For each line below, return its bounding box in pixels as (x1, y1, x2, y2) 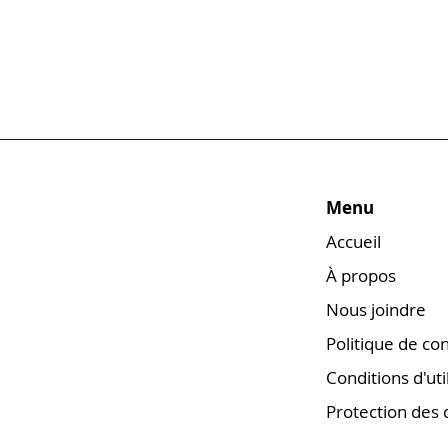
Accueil (326, 230, 381, 253)
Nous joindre (326, 298, 426, 321)
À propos (326, 264, 396, 287)
